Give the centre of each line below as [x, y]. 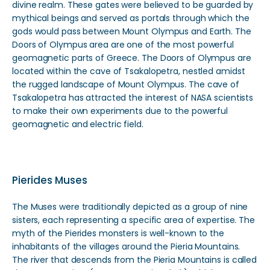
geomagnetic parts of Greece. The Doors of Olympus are [132, 58]
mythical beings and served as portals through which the [131, 18]
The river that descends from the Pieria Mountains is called [135, 260]
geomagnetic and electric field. [78, 124]
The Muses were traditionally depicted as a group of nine [130, 207]
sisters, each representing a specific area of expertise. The [133, 220]
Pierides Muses [50, 180]
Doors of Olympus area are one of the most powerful [123, 45]
